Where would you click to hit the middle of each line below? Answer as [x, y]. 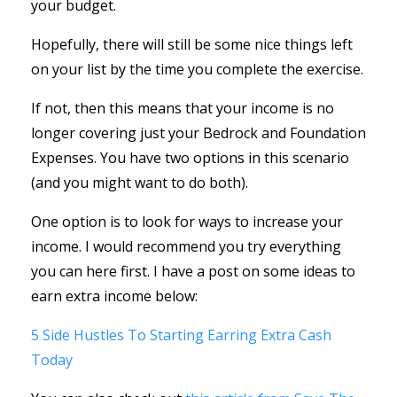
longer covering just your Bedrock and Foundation [198, 132]
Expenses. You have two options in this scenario [190, 157]
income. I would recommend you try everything [186, 246]
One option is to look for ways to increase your [187, 221]
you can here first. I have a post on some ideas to [193, 271]
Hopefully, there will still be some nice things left [192, 44]
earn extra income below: [114, 296]
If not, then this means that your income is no [183, 108]
